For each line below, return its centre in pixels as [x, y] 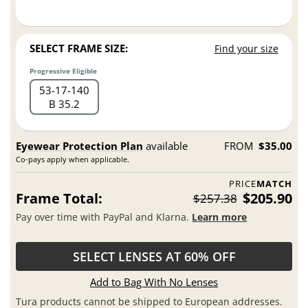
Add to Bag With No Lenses [154, 282]
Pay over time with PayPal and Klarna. [104, 217]
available [166, 146]
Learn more [220, 217]
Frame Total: [59, 199]
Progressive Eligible [64, 71]
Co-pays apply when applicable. [73, 159]
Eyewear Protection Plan [80, 146]
